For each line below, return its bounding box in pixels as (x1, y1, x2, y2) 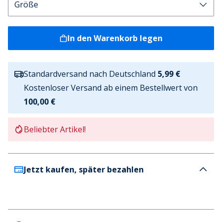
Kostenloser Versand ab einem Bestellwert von (24, 82, 198, 93)
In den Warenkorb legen (67, 33, 163, 44)
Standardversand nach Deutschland (24, 68, 156, 79)
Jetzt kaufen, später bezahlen (24, 164, 144, 175)
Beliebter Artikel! (24, 124, 86, 135)
